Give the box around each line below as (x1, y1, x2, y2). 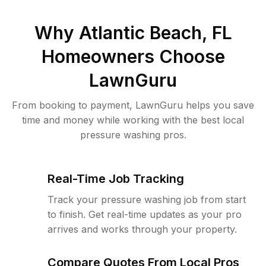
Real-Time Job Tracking (47, 172, 184, 186)
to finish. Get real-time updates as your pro (47, 208, 242, 220)
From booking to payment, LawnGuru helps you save (12, 99, 254, 111)
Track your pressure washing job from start (47, 194, 246, 205)
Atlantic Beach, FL (78, 22, 232, 43)
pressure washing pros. (80, 129, 186, 141)
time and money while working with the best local (22, 114, 244, 126)
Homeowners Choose (41, 46, 225, 67)
